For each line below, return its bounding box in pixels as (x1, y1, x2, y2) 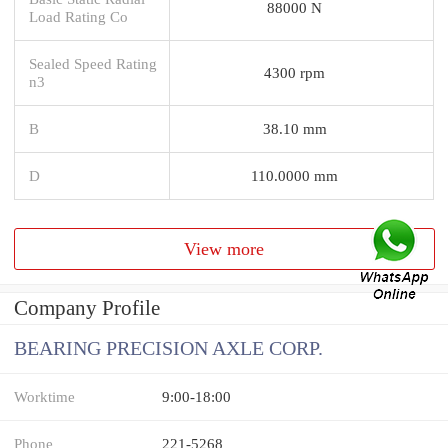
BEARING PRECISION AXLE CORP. (14, 338, 323, 360)
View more (184, 238, 265, 259)
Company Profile (14, 296, 160, 321)
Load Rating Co (29, 7, 128, 25)
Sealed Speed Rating (29, 54, 157, 72)
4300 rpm (264, 63, 325, 81)
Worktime (14, 388, 75, 406)
